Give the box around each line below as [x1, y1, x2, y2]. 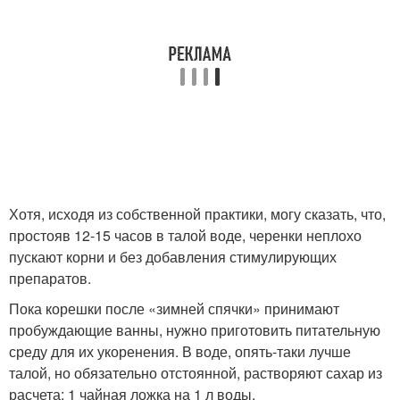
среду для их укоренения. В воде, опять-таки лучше [9, 341, 351, 362]
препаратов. [9, 268, 91, 288]
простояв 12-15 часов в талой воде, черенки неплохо [9, 225, 362, 246]
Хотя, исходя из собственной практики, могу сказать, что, [9, 204, 386, 224]
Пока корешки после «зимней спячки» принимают [9, 298, 339, 319]
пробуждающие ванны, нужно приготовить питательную [9, 320, 380, 340]
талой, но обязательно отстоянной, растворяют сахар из [9, 362, 382, 383]
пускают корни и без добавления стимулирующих [9, 246, 337, 267]
